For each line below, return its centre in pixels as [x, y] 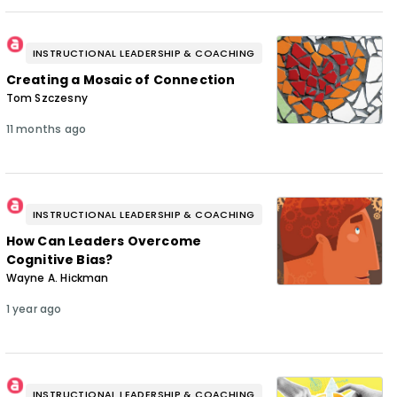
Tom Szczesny [47, 97]
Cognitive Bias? [59, 259]
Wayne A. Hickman [57, 277]
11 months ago [46, 128]
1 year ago [34, 308]
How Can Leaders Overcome [104, 241]
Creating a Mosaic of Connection [121, 79]
